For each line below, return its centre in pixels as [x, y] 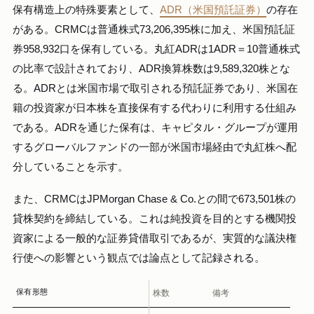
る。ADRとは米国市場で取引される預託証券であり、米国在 [155, 89]
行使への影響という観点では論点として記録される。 [139, 258]
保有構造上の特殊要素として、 [86, 10]
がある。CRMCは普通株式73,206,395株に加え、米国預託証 [154, 30]
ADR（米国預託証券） [213, 10]
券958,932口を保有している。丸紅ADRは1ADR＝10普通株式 [156, 49]
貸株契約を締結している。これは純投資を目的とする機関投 [155, 218]
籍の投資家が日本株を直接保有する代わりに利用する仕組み [155, 108]
